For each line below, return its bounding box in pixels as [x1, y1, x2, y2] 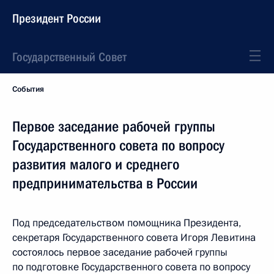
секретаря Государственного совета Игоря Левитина [12, 231, 256, 245]
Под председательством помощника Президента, [12, 216, 241, 230]
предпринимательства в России [12, 175, 198, 192]
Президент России [12, 11, 101, 26]
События [12, 84, 44, 95]
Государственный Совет [12, 50, 127, 64]
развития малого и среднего [12, 156, 179, 173]
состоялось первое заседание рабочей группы [12, 245, 228, 259]
